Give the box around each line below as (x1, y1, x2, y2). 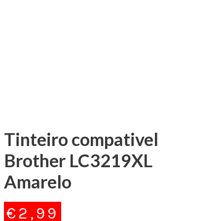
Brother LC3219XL (4, 149, 152, 171)
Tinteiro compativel (4, 128, 158, 150)
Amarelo (4, 170, 72, 192)
